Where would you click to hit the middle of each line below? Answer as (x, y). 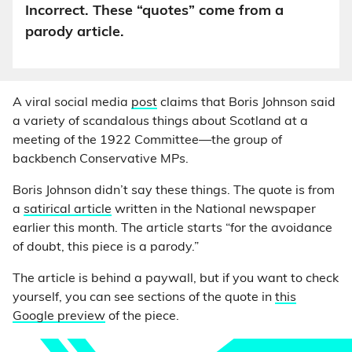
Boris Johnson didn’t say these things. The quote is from (174, 191)
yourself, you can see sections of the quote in (144, 298)
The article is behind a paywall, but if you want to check (176, 279)
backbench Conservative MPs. (101, 159)
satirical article (68, 210)
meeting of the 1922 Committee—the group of (147, 141)
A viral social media (72, 103)
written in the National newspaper (214, 210)
